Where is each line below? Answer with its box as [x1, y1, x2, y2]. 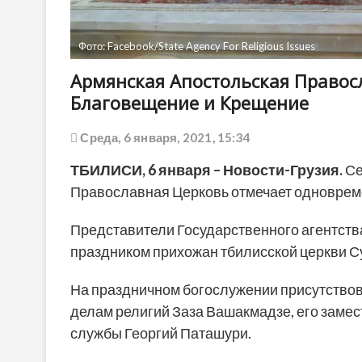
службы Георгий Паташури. [70, 324, 251, 343]
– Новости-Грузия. [211, 161, 343, 179]
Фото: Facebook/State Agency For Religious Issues [78, 40, 315, 53]
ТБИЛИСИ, [70, 161, 148, 179]
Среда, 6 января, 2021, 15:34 [78, 130, 251, 145]
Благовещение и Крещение [70, 90, 309, 116]
